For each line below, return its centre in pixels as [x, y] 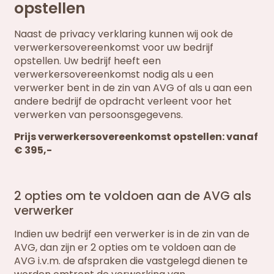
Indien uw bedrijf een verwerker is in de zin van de [132, 234]
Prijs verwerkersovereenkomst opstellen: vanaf [136, 137]
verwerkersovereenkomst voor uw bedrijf [114, 47]
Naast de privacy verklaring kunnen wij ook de [124, 34]
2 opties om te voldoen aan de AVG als [133, 196]
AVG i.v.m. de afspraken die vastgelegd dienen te [131, 261]
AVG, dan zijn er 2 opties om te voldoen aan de [125, 248]
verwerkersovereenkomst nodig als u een [114, 74]
